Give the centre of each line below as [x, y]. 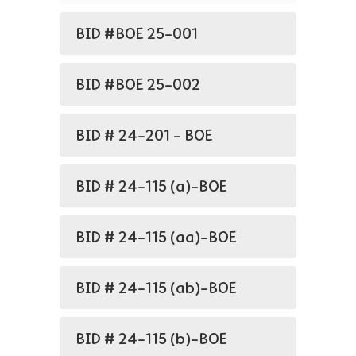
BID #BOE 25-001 [137, 33]
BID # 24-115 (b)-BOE [151, 339]
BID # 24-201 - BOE [144, 135]
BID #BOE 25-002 [138, 84]
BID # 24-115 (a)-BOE [151, 186]
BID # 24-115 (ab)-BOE [156, 288]
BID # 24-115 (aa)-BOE [156, 237]
